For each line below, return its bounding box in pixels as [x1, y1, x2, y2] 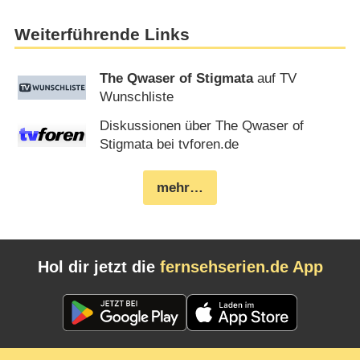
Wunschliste [100, 89, 174, 105]
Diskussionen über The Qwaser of [100, 117, 305, 133]
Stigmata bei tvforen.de [100, 136, 239, 152]
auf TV [253, 71, 297, 87]
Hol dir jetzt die [37, 258, 160, 276]
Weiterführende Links [14, 24, 190, 44]
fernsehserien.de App [159, 258, 323, 276]
